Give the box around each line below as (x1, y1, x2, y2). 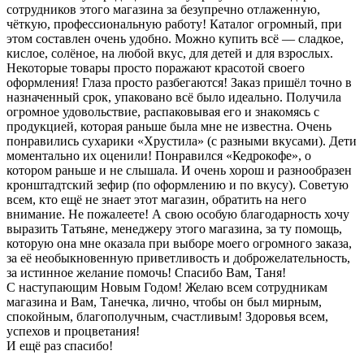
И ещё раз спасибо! (6, 339, 113, 353)
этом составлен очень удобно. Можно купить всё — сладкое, (6, 32, 344, 46)
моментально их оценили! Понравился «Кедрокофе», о (6, 149, 311, 163)
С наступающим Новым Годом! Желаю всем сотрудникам (6, 280, 327, 295)
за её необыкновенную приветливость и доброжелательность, (6, 251, 350, 266)
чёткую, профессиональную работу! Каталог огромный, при (6, 17, 342, 32)
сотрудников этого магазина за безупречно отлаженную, (6, 2, 320, 17)
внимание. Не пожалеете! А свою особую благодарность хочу (6, 207, 349, 222)
